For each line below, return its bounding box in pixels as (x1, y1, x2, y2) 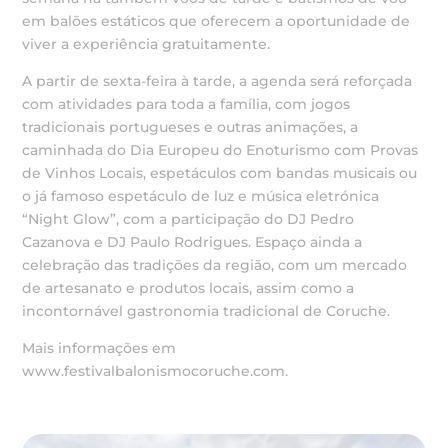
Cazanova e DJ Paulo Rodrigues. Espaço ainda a (22, 233, 363, 251)
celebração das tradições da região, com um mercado (22, 256, 408, 274)
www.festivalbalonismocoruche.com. (22, 362, 289, 380)
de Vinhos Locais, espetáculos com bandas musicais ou (22, 164, 418, 182)
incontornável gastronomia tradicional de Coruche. (22, 302, 391, 320)
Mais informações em (22, 339, 177, 357)
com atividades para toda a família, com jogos (22, 95, 351, 113)
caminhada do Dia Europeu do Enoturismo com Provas (22, 141, 419, 159)
